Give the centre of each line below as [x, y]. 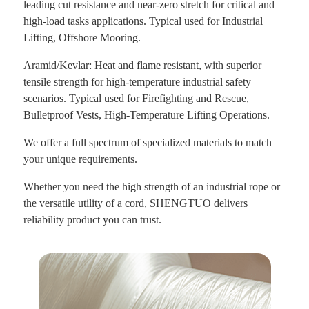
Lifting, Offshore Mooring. [82, 37]
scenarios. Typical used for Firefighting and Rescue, [136, 98]
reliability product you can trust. [92, 219]
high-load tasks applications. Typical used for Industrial [143, 21]
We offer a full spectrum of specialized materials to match [148, 142]
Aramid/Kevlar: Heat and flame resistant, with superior [142, 65]
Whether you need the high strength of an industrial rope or [152, 186]
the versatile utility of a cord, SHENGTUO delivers [136, 203]
